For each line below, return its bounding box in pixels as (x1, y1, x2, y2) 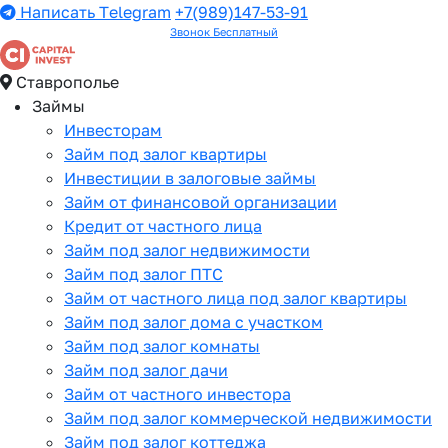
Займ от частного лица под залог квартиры (64, 288, 407, 308)
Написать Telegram (16, 2, 171, 22)
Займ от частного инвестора (64, 384, 291, 404)
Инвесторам (64, 120, 162, 140)
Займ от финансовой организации (64, 192, 337, 212)
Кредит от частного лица (64, 216, 262, 236)
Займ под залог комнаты (64, 336, 260, 356)
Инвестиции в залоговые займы (64, 168, 316, 188)
